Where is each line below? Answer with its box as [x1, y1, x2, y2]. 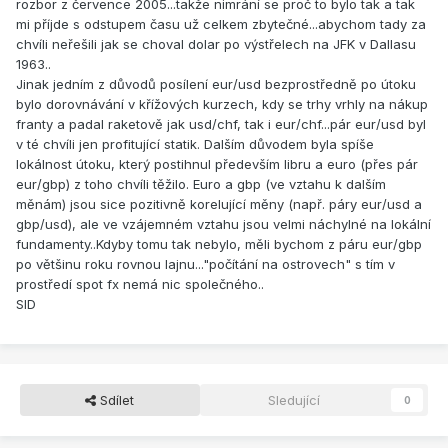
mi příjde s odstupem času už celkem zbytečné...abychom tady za [16, 16, 426, 33]
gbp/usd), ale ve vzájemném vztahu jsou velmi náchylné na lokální [16, 216, 431, 233]
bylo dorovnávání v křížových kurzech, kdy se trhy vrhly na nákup [16, 96, 428, 113]
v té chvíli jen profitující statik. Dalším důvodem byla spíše [16, 136, 374, 153]
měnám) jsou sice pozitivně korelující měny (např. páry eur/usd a [16, 196, 422, 213]
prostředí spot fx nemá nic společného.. [16, 276, 264, 293]
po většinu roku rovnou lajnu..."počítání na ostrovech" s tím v [16, 256, 395, 273]
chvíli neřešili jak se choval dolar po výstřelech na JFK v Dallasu [16, 36, 416, 53]
